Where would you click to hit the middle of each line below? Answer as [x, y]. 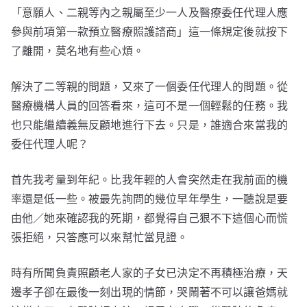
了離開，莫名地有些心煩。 [77, 51]
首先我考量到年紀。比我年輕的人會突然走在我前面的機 [150, 180]
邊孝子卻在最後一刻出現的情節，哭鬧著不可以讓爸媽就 [150, 292]
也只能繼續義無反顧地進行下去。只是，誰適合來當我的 [150, 125]
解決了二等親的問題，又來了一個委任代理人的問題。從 [150, 87]
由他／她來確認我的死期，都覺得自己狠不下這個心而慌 [150, 218]
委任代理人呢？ [50, 144]
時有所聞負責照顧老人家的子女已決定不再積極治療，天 [150, 273]
